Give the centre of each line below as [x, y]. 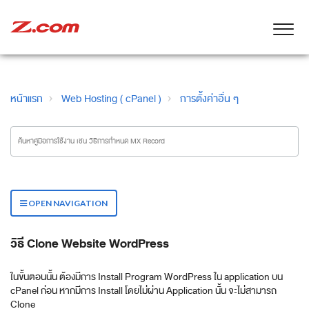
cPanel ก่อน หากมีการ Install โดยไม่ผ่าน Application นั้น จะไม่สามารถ [143, 291]
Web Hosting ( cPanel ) [111, 99]
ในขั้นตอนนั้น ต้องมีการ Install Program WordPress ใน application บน [147, 277]
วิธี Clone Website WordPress [90, 243]
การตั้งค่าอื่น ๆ [209, 99]
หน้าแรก [27, 99]
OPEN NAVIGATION [67, 203]
